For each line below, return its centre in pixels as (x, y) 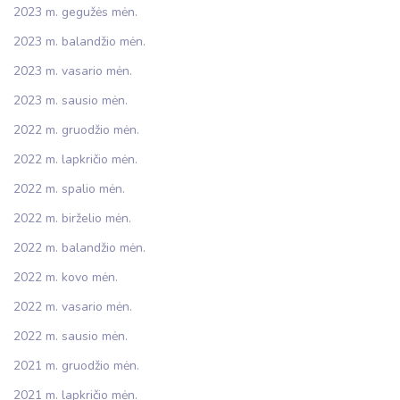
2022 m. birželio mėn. (72, 218)
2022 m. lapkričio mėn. (75, 159)
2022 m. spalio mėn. (69, 189)
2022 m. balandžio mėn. (79, 248)
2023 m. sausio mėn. (71, 100)
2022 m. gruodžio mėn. (76, 130)
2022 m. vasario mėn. (73, 307)
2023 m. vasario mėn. (73, 71)
